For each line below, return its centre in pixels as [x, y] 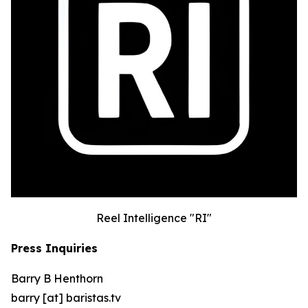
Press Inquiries [54, 248]
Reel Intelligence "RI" [154, 218]
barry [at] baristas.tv [66, 297]
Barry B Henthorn [57, 278]
